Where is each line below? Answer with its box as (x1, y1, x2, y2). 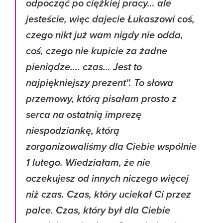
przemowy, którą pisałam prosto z (26, 93, 177, 106)
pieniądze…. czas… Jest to (26, 61, 142, 74)
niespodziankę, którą (26, 124, 119, 137)
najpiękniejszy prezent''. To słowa (26, 77, 173, 90)
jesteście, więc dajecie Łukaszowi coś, (26, 13, 195, 26)
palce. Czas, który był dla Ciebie (26, 204, 170, 217)
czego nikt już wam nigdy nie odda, (26, 29, 183, 42)
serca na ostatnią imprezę (26, 109, 141, 121)
